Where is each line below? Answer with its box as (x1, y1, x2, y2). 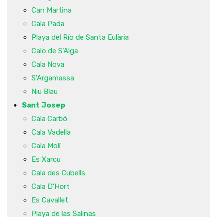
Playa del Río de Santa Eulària (31, 32, 129, 42)
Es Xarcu (31, 155, 61, 164)
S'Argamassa (31, 73, 74, 82)
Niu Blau (31, 87, 58, 96)
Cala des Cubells (31, 168, 85, 177)
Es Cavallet (31, 195, 68, 204)
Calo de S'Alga (31, 46, 78, 55)
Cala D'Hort (31, 182, 70, 191)
